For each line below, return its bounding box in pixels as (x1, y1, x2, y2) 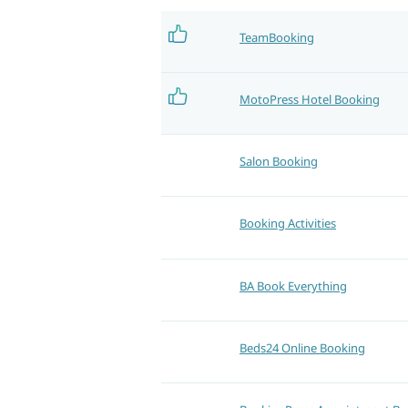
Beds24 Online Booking (240, 339, 365, 356)
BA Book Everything (240, 277, 347, 294)
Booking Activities (240, 215, 336, 232)
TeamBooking (240, 29, 314, 46)
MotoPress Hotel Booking (240, 91, 380, 108)
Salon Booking (240, 153, 318, 170)
